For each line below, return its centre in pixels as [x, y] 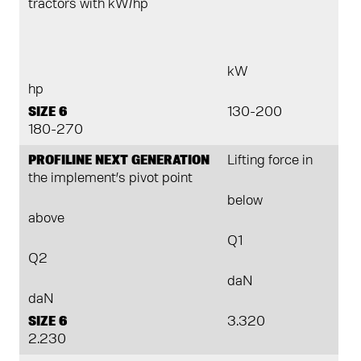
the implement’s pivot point [110, 178]
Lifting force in [270, 161]
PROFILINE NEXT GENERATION [119, 161]
